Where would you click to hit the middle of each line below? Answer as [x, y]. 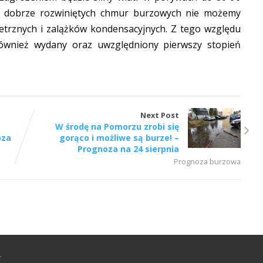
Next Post [160, 115]
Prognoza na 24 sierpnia [129, 149]
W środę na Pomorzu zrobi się [117, 127]
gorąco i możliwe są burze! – [119, 138]
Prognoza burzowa [208, 162]
